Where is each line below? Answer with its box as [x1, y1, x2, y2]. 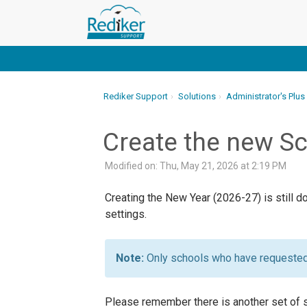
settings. [105, 208, 147, 221]
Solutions [178, 91, 216, 101]
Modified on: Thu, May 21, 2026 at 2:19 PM [105, 160, 286, 171]
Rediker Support [103, 91, 168, 101]
